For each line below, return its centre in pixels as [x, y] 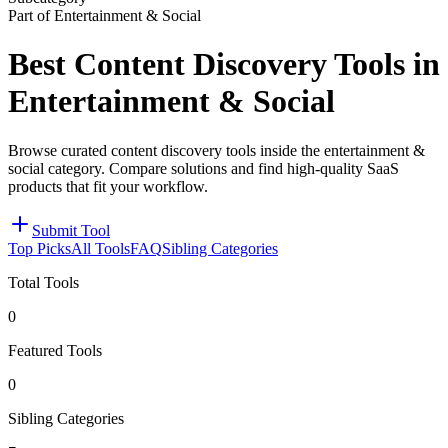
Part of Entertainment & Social [104, 15]
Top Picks [39, 248]
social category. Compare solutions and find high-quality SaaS [203, 168]
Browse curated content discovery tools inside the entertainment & [216, 150]
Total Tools [43, 282]
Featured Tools [55, 350]
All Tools [100, 248]
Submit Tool [71, 230]
